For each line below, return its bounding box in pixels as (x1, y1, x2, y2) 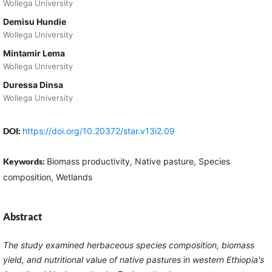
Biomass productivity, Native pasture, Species (46, 155, 230, 166)
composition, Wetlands (2, 171, 92, 182)
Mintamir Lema (2, 47, 65, 58)
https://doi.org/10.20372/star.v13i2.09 (22, 125, 175, 136)
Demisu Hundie (2, 16, 66, 27)
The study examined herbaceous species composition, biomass (2, 239, 254, 250)
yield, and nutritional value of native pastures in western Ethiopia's (2, 254, 264, 265)
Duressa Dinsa (2, 79, 63, 90)
